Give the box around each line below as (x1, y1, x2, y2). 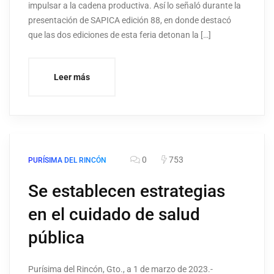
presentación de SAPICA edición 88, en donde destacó (28, 15, 231, 26)
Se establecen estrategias (28, 181, 225, 202)
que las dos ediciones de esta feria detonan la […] (28, 30, 211, 40)
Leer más (54, 72, 90, 83)
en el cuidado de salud (28, 204, 200, 225)
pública (28, 228, 84, 248)
